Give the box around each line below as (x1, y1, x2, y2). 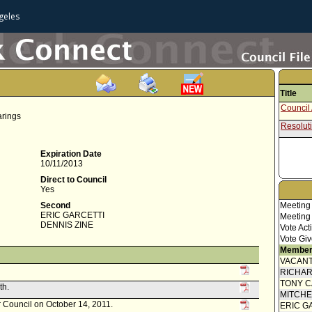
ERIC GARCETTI (40, 210, 104, 220)
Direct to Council (40, 175, 107, 185)
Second (40, 201, 70, 210)
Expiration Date (40, 149, 102, 159)
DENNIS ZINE (40, 220, 93, 230)
